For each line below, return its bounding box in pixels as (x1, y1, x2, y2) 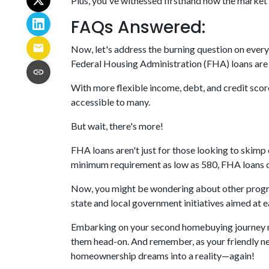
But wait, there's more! (71, 120, 163, 131)
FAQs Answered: (71, 16, 205, 39)
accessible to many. (71, 96, 150, 107)
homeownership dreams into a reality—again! (71, 250, 255, 261)
